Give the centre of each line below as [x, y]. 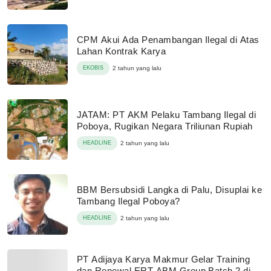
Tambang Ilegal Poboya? [129, 201]
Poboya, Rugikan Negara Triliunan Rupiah [165, 126]
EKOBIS [93, 68]
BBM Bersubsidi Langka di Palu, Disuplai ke [170, 190]
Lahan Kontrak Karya [122, 51]
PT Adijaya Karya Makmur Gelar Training [164, 259]
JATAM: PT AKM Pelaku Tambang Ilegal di [167, 115]
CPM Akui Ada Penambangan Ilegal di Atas [168, 40]
